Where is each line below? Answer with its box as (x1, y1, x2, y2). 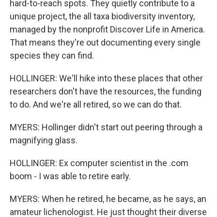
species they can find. (10, 50, 94, 61)
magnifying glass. (10, 135, 77, 145)
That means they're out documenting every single (10, 37, 201, 47)
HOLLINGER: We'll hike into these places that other (10, 73, 203, 83)
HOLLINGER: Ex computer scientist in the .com (10, 158, 188, 168)
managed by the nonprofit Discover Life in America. (10, 24, 205, 34)
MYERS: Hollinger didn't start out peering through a (10, 122, 202, 132)
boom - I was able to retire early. (10, 171, 131, 181)
